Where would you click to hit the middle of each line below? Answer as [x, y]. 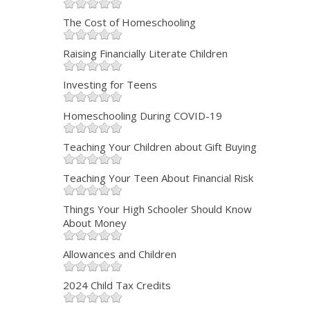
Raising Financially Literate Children [145, 54]
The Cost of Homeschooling [129, 22]
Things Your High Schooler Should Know [157, 209]
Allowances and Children [119, 254]
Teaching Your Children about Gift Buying [159, 147]
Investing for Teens [110, 85]
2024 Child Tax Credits [117, 285]
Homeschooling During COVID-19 [142, 116]
